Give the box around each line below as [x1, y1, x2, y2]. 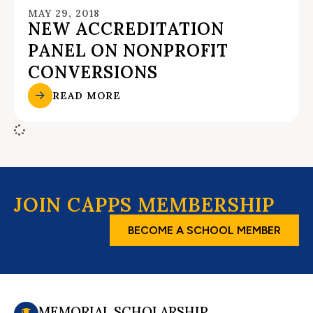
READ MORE [52, 89, 122, 102]
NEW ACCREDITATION [28, 18, 224, 41]
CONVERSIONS [28, 61, 158, 84]
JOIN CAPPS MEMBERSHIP [14, 191, 275, 217]
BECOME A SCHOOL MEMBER [128, 223, 281, 237]
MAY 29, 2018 [28, 7, 100, 20]
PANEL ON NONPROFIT [28, 40, 228, 62]
